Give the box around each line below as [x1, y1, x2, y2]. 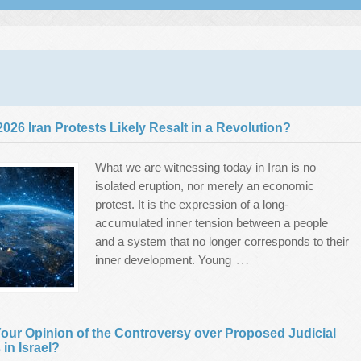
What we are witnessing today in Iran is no [95, 160, 317, 174]
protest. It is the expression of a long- [95, 197, 289, 211]
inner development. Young [95, 253, 232, 267]
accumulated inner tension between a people [95, 216, 329, 230]
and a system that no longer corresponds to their [95, 234, 350, 248]
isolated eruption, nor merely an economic [95, 179, 315, 193]
